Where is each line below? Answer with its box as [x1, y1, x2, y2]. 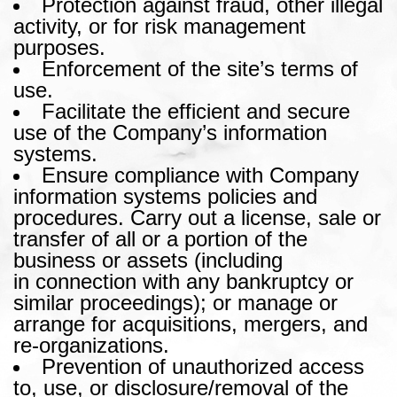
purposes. [13, 35, 105, 59]
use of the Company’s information [13, 120, 327, 144]
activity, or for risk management [13, 13, 306, 38]
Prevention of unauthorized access [42, 354, 364, 378]
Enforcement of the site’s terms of [42, 56, 358, 81]
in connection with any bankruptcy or [13, 269, 354, 293]
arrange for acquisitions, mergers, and [13, 311, 368, 336]
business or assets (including [13, 247, 283, 272]
